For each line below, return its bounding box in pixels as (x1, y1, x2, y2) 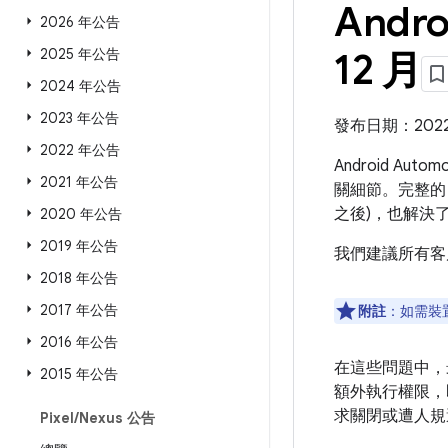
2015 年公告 (40, 365, 118, 383)
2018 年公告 (40, 269, 118, 287)
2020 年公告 (40, 205, 122, 223)
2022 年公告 (40, 141, 120, 159)
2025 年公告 (40, 45, 120, 63)
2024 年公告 (40, 77, 121, 95)
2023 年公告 (40, 109, 119, 127)
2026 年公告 (40, 13, 120, 31)
